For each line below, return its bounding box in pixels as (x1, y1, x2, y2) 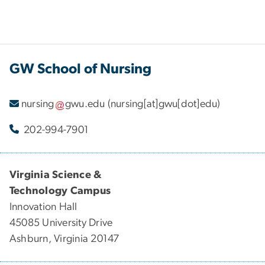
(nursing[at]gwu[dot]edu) (105, 99, 221, 110)
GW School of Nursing (9, 62, 151, 76)
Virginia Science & (9, 169, 105, 180)
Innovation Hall (9, 201, 77, 212)
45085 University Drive (9, 217, 113, 228)
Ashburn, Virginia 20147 (9, 233, 119, 244)
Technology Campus (9, 185, 111, 196)
